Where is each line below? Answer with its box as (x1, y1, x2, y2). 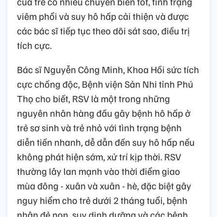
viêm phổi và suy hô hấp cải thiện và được (17, 10, 189, 23)
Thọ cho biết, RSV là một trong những (17, 92, 170, 105)
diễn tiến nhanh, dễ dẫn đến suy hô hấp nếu (17, 136, 195, 149)
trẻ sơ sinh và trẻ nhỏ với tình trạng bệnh (17, 121, 182, 134)
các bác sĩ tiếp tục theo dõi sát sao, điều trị (17, 24, 190, 37)
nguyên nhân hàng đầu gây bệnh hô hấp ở (17, 107, 190, 120)
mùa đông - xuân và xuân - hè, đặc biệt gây (17, 179, 191, 192)
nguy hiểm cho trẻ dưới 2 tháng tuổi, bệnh (17, 194, 187, 207)
